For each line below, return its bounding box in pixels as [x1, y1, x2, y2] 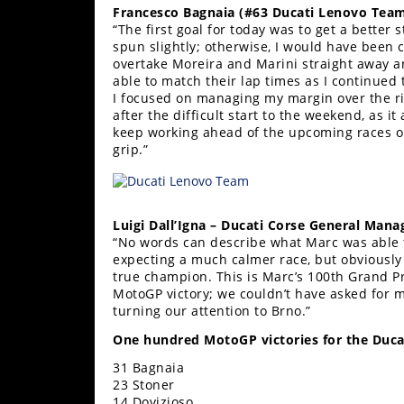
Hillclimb [21, 222, 78, 239]
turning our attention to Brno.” [113, 302, 311, 320]
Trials [21, 96, 58, 113]
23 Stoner [113, 376, 175, 394]
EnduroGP [21, 132, 86, 149]
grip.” [113, 140, 148, 158]
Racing [21, 23, 65, 41]
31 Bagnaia [113, 359, 184, 377]
